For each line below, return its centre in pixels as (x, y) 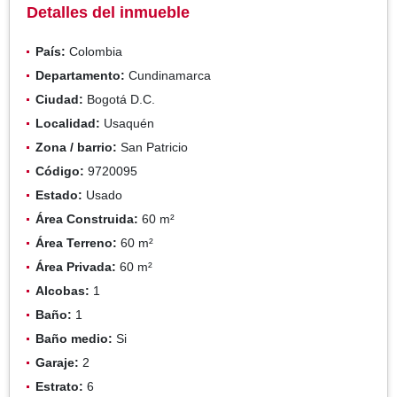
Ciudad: (59, 99)
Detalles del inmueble (108, 12)
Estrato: (59, 386)
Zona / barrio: (76, 147)
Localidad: (68, 123)
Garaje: (57, 362)
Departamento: (80, 75)
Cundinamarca (168, 75)
